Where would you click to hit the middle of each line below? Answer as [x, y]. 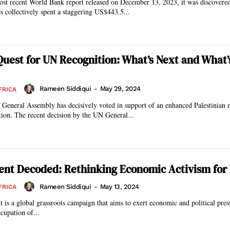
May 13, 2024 [119, 186]
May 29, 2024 [120, 89]
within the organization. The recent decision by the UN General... [74, 115]
